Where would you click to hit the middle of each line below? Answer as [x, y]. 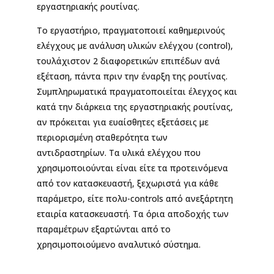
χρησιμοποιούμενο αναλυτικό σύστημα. [119, 244]
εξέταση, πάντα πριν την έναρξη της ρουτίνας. [132, 76]
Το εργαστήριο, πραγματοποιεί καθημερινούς [131, 30]
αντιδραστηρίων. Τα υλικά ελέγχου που [119, 153]
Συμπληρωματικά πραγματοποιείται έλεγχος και [137, 91]
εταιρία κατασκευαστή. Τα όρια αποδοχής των [133, 214]
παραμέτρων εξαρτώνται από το [104, 229]
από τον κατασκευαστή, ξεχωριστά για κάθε [128, 183]
